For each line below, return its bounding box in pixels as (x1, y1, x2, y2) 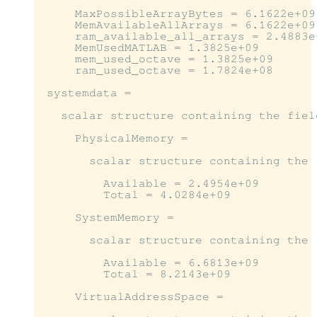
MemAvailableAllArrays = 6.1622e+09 (40, 19, 316, 31)
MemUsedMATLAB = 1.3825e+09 (40, 42, 259, 54)
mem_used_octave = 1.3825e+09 (40, 53, 273, 65)
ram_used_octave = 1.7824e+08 (40, 64, 273, 76)
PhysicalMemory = (40, 132, 188, 144)
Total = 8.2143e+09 (40, 268, 231, 280)
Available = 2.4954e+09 (40, 178, 259, 190)
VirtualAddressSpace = (40, 291, 224, 303)
